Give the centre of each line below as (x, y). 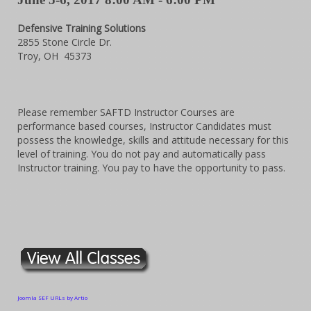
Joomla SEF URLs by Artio (52, 297)
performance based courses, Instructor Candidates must (144, 126)
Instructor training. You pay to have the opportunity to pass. (153, 168)
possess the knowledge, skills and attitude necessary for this (153, 140)
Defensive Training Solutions (82, 28)
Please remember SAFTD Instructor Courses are (126, 112)
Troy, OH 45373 (54, 56)
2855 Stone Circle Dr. (66, 42)
